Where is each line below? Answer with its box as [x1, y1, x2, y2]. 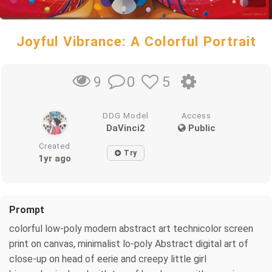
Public [185, 122, 216, 134]
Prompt [9, 203, 44, 216]
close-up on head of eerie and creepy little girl [9, 253, 206, 265]
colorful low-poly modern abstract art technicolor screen [9, 222, 253, 234]
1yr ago [38, 152, 72, 164]
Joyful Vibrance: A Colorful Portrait [16, 33, 256, 49]
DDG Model [103, 110, 149, 120]
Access [182, 110, 212, 120]
